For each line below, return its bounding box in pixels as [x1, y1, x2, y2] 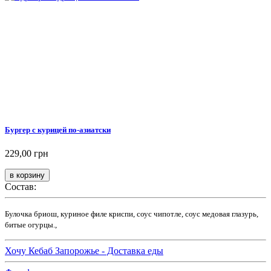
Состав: [5, 181, 36, 192]
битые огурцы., [5, 220, 57, 230]
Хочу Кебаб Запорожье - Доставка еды [5, 246, 163, 256]
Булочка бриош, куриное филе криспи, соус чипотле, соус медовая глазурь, [5, 209, 258, 219]
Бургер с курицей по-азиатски [5, 125, 111, 135]
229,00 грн [5, 148, 48, 159]
